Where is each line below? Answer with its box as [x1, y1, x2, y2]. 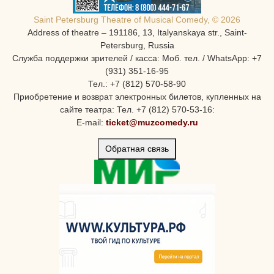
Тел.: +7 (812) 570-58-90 [88, 79, 186, 89]
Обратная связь [105, 144, 169, 154]
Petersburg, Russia [100, 40, 174, 51]
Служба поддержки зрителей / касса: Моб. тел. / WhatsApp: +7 [12, 53, 262, 64]
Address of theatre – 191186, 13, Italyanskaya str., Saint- [27, 28, 247, 38]
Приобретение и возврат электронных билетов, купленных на [13, 92, 261, 102]
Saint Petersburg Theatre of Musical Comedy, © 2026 [34, 15, 240, 25]
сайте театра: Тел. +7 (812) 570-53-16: [59, 105, 215, 115]
